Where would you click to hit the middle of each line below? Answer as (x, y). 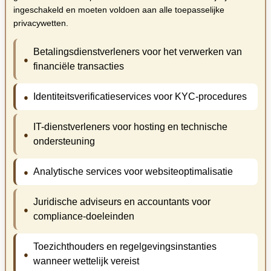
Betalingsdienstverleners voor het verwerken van (137, 52)
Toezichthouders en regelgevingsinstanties (125, 247)
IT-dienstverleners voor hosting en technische (130, 127)
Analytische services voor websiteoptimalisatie (133, 172)
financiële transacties (78, 67)
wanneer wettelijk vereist (86, 261)
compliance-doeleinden (83, 217)
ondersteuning (64, 142)
